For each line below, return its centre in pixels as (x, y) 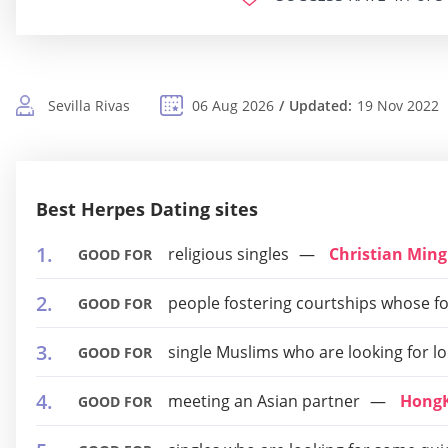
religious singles (228, 254)
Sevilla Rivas (89, 105)
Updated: (320, 105)
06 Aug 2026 (233, 105)
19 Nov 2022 (398, 105)
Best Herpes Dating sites (147, 209)
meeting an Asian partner (264, 401)
